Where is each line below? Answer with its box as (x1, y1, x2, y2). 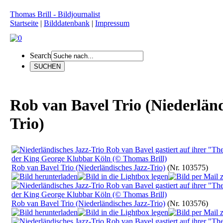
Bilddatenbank (44, 19, 90, 27)
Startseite (10, 19, 38, 27)
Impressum (95, 19, 129, 27)
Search (30, 51, 51, 60)
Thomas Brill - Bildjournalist (10, 10, 100, 18)
